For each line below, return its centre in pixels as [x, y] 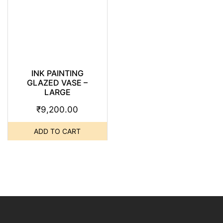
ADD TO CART [57, 131]
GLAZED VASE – [57, 83]
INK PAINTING [57, 73]
